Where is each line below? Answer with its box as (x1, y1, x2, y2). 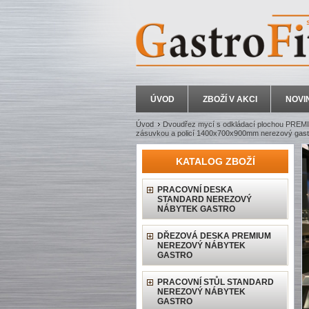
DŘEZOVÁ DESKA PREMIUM (157, 231, 271, 241)
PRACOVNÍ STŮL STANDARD (157, 277, 274, 287)
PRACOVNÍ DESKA (157, 185, 233, 195)
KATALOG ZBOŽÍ (175, 156, 255, 167)
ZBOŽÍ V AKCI (203, 94, 257, 104)
